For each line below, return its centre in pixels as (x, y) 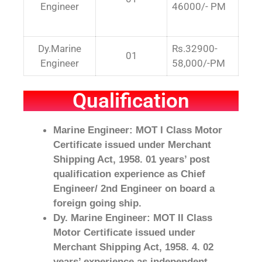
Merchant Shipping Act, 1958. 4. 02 (133, 247)
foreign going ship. (97, 203)
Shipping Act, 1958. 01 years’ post (132, 159)
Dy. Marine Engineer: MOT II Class (133, 218)
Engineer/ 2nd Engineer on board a (134, 189)
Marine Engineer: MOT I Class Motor (138, 130)
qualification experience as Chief (129, 174)
